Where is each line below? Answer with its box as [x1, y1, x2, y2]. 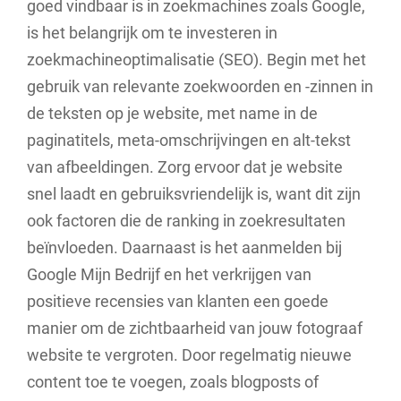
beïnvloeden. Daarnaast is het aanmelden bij [27, 237, 342, 257]
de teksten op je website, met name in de [27, 103, 318, 123]
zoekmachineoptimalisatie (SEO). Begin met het [27, 49, 366, 69]
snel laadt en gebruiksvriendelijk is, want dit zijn [27, 183, 361, 203]
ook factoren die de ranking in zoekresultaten [27, 210, 346, 230]
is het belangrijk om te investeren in [27, 22, 277, 42]
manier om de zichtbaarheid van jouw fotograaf [27, 318, 363, 337]
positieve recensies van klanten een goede [27, 291, 328, 311]
